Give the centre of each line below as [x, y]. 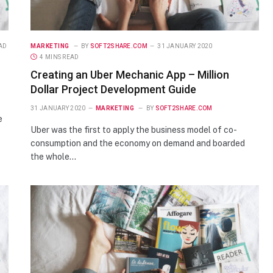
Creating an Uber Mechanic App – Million [130, 74]
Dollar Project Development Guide [113, 89]
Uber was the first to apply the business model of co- [134, 129]
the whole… [53, 156]
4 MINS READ [59, 57]
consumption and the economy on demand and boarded [138, 143]
